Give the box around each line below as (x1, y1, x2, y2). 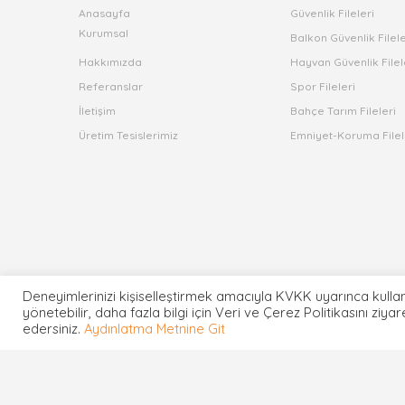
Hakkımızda (79, 55, 142, 69)
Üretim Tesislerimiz (79, 128, 178, 142)
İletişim (79, 104, 116, 118)
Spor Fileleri (290, 80, 356, 93)
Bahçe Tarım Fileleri (290, 104, 397, 118)
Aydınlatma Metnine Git (84, 320, 225, 337)
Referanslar (79, 80, 143, 93)
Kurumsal (79, 26, 128, 40)
